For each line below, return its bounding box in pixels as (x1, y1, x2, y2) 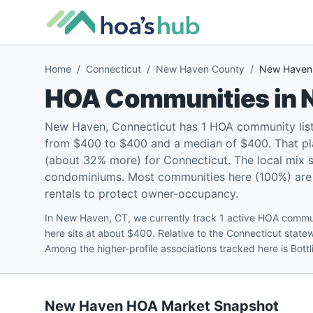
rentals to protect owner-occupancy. (45, 187, 238, 201)
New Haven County (156, 63, 245, 75)
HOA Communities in (45, 83, 300, 114)
